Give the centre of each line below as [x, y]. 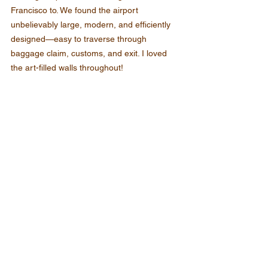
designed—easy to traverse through [80, 39]
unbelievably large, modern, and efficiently [92, 25]
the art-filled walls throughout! [67, 68]
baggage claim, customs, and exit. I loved [90, 53]
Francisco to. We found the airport [76, 10]
